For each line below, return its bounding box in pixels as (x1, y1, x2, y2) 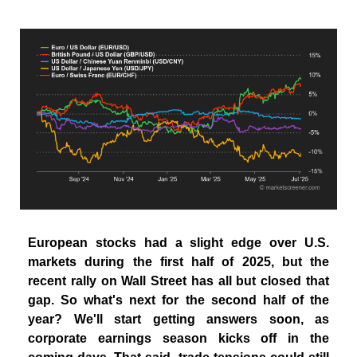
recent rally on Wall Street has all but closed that (28, 273, 329, 288)
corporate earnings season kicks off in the (28, 331, 329, 345)
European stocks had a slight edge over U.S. (28, 235, 329, 249)
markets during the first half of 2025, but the (28, 254, 329, 269)
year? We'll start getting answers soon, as (28, 312, 329, 326)
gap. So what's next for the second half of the (28, 292, 329, 307)
